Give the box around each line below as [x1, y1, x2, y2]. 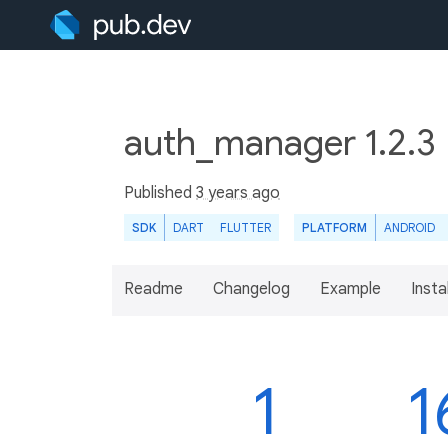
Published [124, 183, 196, 203]
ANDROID [384, 220, 435, 235]
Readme [124, 279, 183, 299]
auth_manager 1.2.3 [124, 120, 444, 165]
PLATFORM [302, 220, 367, 235]
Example [320, 279, 381, 299]
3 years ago [196, 183, 280, 203]
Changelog [213, 279, 290, 299]
